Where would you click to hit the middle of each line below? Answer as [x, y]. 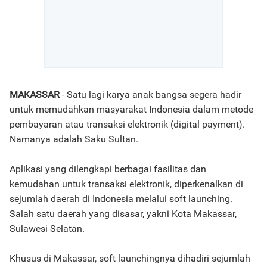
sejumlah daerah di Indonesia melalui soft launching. [121, 199]
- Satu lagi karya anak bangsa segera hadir [150, 94]
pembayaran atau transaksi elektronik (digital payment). [127, 124]
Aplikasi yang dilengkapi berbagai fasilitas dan [108, 169]
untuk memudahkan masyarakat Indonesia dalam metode [131, 109]
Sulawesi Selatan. [47, 229]
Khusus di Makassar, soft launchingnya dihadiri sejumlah [130, 258]
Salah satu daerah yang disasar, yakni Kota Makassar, [123, 214]
